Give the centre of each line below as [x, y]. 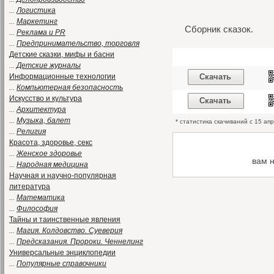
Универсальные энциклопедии [62, 253]
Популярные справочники [61, 264]
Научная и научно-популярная [63, 176]
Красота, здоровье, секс [51, 143]
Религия [31, 131]
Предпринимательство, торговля [78, 43]
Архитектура [41, 109]
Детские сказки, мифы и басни [62, 54]
